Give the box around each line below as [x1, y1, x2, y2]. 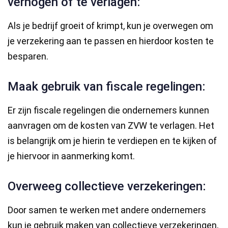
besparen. [8, 50, 48, 62]
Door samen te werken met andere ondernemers [8, 204, 206, 215]
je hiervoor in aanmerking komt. [8, 150, 135, 161]
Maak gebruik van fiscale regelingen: [8, 79, 205, 94]
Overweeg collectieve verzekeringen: [8, 179, 206, 193]
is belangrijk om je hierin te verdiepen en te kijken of [8, 135, 217, 146]
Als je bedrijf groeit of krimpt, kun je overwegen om [8, 20, 213, 31]
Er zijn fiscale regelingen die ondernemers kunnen [8, 104, 209, 116]
